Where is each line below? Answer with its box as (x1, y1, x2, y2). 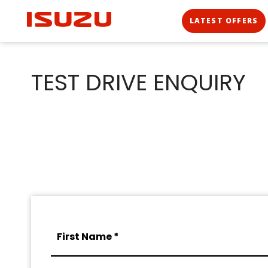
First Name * (57, 229, 120, 243)
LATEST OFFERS (189, 16, 258, 26)
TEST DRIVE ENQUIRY (31, 66, 246, 98)
